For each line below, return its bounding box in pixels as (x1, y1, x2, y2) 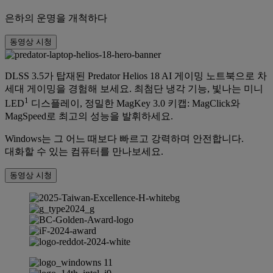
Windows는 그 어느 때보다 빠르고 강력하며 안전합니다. (5, 133, 244, 144)
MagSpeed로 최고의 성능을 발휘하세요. (5, 111, 173, 122)
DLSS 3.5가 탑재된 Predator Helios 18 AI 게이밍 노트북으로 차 (5, 70, 267, 81)
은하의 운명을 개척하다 (5, 12, 107, 23)
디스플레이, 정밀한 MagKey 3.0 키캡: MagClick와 (29, 98, 240, 109)
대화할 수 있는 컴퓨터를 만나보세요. (5, 146, 163, 157)
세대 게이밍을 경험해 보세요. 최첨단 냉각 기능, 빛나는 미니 (5, 83, 263, 94)
